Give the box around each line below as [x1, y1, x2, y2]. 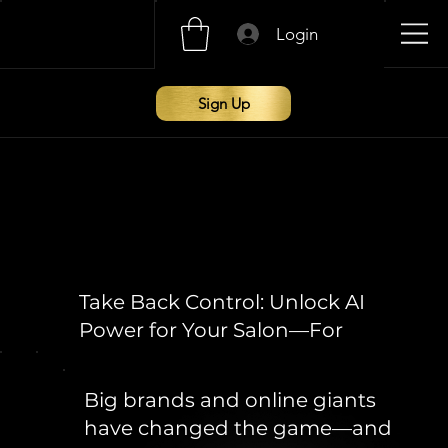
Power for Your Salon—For [78, 318, 343, 343]
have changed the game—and [84, 416, 393, 441]
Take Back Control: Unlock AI [78, 290, 365, 315]
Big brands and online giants [84, 388, 377, 413]
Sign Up [197, 93, 250, 113]
